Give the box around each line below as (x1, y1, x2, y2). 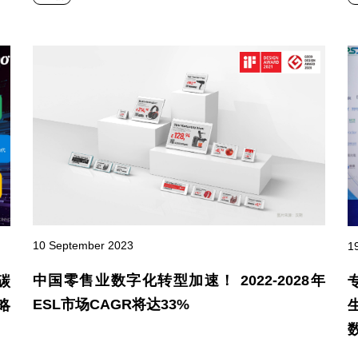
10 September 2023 (32, 238, 133, 252)
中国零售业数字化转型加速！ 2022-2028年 (32, 272, 326, 288)
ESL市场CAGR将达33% (32, 296, 189, 312)
